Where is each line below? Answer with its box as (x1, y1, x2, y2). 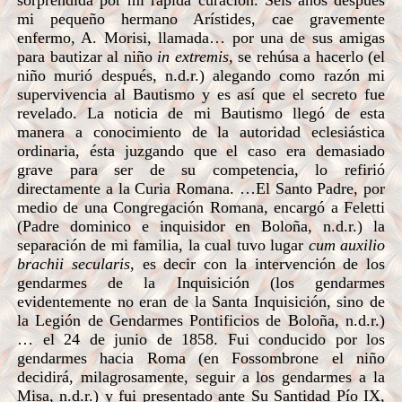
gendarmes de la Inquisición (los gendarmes (17, 273, 385, 292)
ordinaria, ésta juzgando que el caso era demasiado (17, 141, 385, 160)
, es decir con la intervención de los (129, 254, 385, 273)
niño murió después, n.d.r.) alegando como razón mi (17, 66, 385, 84)
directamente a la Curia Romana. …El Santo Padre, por (17, 179, 385, 197)
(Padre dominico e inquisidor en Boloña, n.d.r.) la (17, 216, 385, 235)
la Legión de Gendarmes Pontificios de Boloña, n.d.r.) (17, 310, 385, 329)
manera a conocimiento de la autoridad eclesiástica (17, 122, 385, 141)
